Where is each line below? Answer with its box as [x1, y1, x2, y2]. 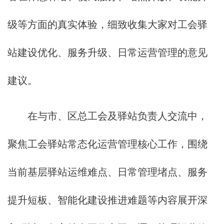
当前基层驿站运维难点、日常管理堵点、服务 [7, 166, 207, 178]
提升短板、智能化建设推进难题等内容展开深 [7, 194, 207, 206]
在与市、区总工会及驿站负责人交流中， [7, 110, 207, 122]
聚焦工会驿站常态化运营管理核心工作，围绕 [7, 138, 207, 150]
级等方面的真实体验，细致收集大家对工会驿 [7, 19, 207, 30]
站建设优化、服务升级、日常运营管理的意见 [7, 47, 207, 58]
